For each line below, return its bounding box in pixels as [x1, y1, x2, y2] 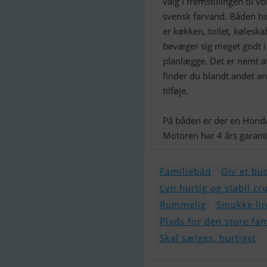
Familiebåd [160, 165, 211, 177]
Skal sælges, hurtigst [160, 232, 256, 244]
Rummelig [160, 198, 206, 210]
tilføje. [163, 85, 188, 97]
